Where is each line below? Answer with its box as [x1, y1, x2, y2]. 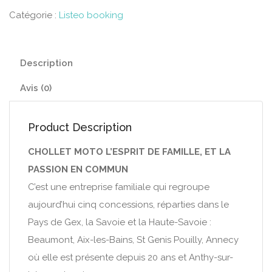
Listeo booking [59, 10, 123, 21]
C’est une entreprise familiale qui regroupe [28, 182, 209, 192]
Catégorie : [9, 10, 59, 21]
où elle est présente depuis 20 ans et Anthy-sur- [28, 252, 233, 263]
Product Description [28, 121, 132, 134]
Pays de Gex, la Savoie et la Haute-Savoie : [28, 217, 211, 228]
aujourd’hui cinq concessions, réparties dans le [28, 199, 229, 210]
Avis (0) [20, 83, 52, 93]
